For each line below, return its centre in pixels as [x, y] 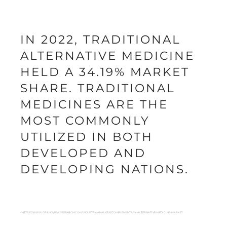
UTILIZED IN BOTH [87, 137]
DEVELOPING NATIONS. [105, 169]
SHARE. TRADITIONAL [98, 88]
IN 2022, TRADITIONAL [101, 40]
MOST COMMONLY [85, 121]
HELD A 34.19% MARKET [105, 72]
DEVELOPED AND [83, 153]
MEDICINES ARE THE [94, 105]
